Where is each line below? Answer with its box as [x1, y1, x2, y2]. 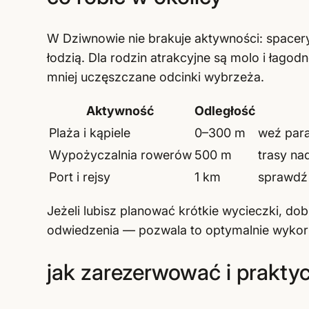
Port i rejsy [48, 169, 110, 184]
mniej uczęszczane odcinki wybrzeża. [46, 69, 264, 84]
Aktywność [86, 103, 154, 118]
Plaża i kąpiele [48, 125, 130, 140]
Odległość [194, 103, 255, 118]
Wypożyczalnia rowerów [48, 147, 192, 162]
